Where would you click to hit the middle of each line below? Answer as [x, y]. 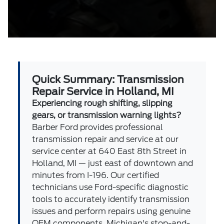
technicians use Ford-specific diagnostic [110, 187]
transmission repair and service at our [105, 139]
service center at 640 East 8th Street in [109, 151]
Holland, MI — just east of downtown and [113, 163]
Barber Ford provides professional [98, 127]
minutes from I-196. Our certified [96, 175]
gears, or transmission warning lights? [107, 115]
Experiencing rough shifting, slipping [102, 103]
